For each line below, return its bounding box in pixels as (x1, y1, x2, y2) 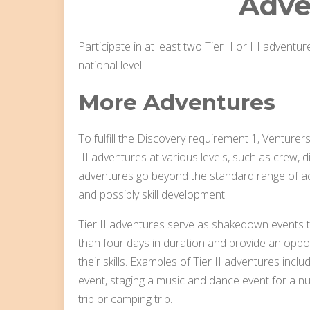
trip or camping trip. (78, 291, 172, 307)
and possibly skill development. (78, 187, 227, 203)
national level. (78, 57, 144, 73)
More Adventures (78, 89, 275, 116)
